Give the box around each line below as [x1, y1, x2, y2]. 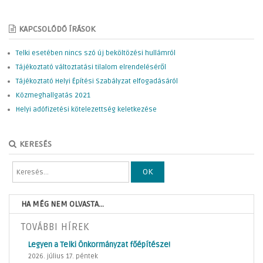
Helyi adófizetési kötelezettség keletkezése [16, 105, 157, 114]
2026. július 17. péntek [28, 252, 98, 261]
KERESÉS [19, 139, 52, 150]
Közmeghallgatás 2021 [16, 91, 90, 100]
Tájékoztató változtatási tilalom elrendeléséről [16, 63, 166, 72]
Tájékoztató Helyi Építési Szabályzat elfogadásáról [16, 77, 178, 86]
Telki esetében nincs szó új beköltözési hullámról [16, 49, 176, 58]
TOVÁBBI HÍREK [21, 221, 89, 234]
